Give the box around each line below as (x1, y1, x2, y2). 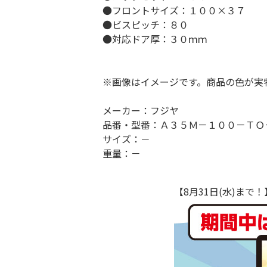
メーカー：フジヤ (103, 103, 179, 118)
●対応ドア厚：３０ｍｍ (103, 32, 207, 46)
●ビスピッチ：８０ (103, 17, 188, 32)
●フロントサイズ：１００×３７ (103, 3, 246, 18)
